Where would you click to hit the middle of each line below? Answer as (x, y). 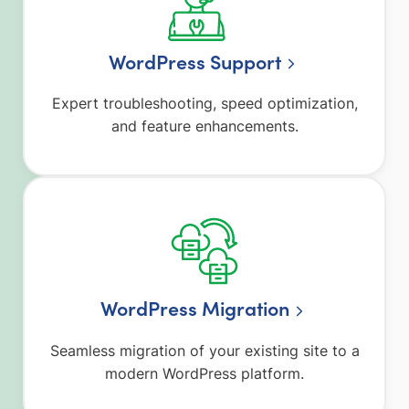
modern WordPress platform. (204, 373)
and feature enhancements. (204, 126)
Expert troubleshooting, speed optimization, (204, 104)
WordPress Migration (194, 308)
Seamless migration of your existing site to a (204, 350)
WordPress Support (194, 62)
